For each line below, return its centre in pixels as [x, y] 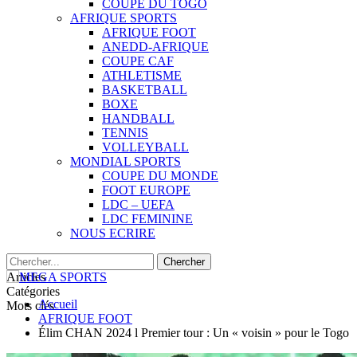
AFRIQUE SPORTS [124, 18]
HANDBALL [138, 118]
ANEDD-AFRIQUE [155, 47]
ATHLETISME [142, 75]
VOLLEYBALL [145, 147]
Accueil [58, 304]
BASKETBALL [145, 90]
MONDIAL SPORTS [126, 161]
